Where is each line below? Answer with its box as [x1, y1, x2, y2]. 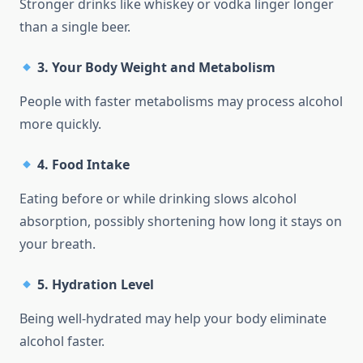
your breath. [19, 235, 96, 254]
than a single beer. [19, 18, 130, 36]
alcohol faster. [19, 332, 105, 351]
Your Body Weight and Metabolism [52, 58, 276, 77]
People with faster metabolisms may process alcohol [19, 92, 343, 111]
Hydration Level [52, 275, 155, 294]
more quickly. [19, 115, 101, 134]
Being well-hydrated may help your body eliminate [19, 310, 327, 328]
